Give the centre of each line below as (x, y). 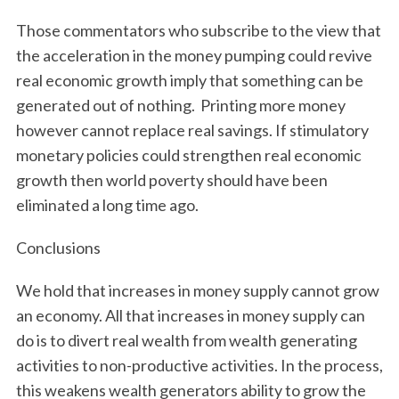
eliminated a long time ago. (107, 205)
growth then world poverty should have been (171, 180)
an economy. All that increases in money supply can (190, 315)
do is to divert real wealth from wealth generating (186, 340)
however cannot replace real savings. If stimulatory (192, 130)
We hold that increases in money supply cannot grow (197, 290)
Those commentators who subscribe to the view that (198, 30)
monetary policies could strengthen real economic (188, 155)
